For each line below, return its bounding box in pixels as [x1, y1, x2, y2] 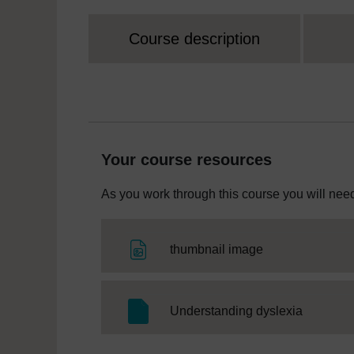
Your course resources [101, 151, 272, 169]
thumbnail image [170, 243, 263, 257]
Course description [128, 30, 260, 48]
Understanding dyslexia [170, 304, 303, 318]
